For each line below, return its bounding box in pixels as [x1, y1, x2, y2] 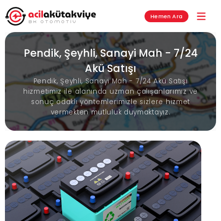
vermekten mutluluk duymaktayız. [50, 108, 171, 117]
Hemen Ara [150, 12, 183, 20]
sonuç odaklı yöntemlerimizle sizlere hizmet [31, 97, 190, 107]
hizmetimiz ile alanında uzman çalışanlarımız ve [23, 87, 198, 96]
